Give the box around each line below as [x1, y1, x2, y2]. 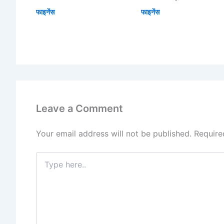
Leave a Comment [36, 102, 123, 115]
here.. [35, 162, 54, 171]
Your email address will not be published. [36, 128, 191, 139]
